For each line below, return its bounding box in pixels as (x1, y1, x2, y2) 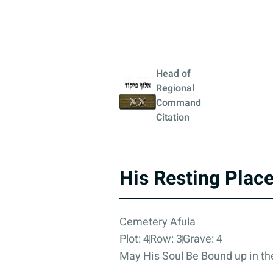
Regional (156, 80, 194, 96)
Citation (156, 110, 190, 125)
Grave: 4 (183, 230, 222, 247)
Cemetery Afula (119, 213, 196, 230)
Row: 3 (150, 230, 182, 247)
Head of (156, 66, 191, 81)
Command (156, 95, 201, 110)
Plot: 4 (119, 230, 149, 247)
